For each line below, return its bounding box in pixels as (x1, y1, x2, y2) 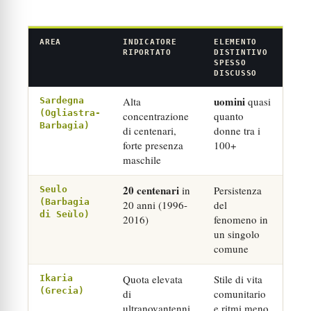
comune (214, 242, 249, 255)
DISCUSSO (214, 69, 258, 78)
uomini (214, 94, 245, 109)
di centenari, (123, 124, 176, 137)
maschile (123, 153, 161, 167)
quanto (214, 109, 244, 123)
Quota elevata (123, 272, 183, 286)
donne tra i (214, 124, 260, 137)
